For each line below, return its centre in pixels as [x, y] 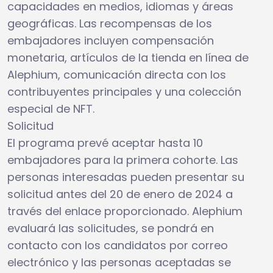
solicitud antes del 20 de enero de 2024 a [120, 194]
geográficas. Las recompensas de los [110, 23]
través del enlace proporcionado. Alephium [125, 211]
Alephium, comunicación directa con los [117, 74]
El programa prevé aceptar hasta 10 [105, 143]
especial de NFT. [51, 108]
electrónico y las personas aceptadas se [119, 262]
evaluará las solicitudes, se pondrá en [111, 228]
